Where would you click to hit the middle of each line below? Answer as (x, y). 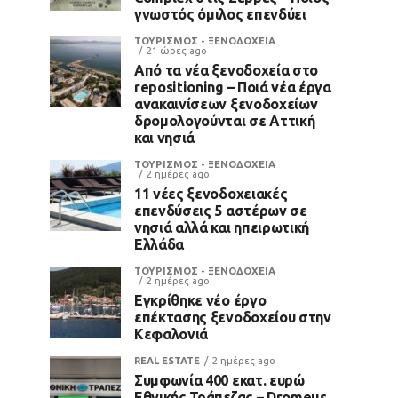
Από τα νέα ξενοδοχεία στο (226, 70)
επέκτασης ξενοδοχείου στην (233, 317)
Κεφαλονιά (171, 334)
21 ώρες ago (177, 50)
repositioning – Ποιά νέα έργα (233, 87)
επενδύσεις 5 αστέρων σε (221, 210)
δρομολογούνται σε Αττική (225, 120)
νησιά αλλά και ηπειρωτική (222, 227)
